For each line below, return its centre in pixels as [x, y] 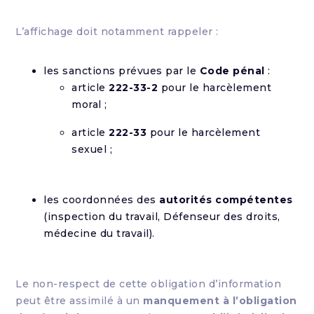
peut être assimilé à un [80, 301]
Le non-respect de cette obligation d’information [149, 284]
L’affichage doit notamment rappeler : [117, 32]
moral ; [89, 104]
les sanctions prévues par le [122, 71]
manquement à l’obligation [220, 301]
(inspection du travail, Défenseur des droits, [162, 217]
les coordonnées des [102, 200]
